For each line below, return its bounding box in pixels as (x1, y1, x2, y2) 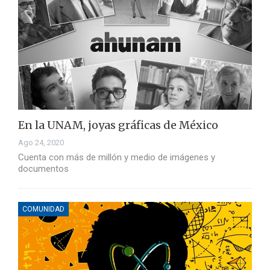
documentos (18, 163, 69, 175)
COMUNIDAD (22, 205, 64, 214)
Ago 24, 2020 (18, 138, 64, 148)
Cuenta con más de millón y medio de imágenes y (18, 152, 215, 163)
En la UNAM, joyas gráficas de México (18, 118, 218, 133)
